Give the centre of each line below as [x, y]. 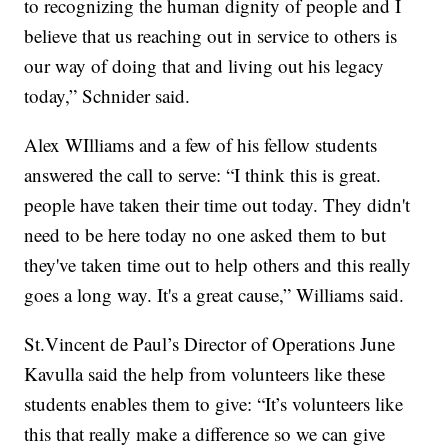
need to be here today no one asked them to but [205, 235]
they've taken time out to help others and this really [218, 265]
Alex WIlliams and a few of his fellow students [201, 145]
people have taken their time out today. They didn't [217, 205]
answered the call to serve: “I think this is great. [203, 175]
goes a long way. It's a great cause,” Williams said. [214, 295]
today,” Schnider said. [107, 96]
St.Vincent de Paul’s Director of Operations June [210, 344]
